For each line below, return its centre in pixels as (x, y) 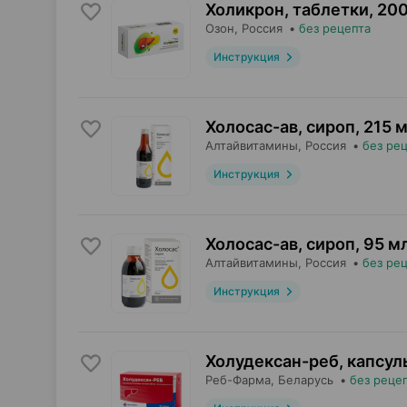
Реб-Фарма (238, 380)
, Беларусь (302, 380)
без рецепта (335, 28)
